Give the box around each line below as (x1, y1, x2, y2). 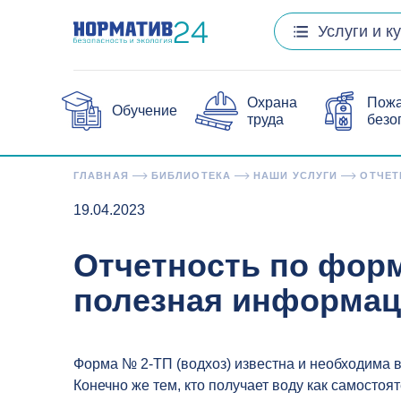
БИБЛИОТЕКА (150, 169, 231, 181)
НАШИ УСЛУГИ (253, 169, 338, 181)
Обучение (112, 103, 177, 119)
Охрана (247, 94, 297, 110)
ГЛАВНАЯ (73, 169, 129, 181)
